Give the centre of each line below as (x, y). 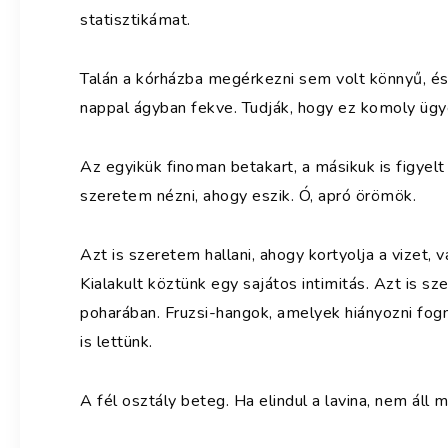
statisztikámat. (135, 19)
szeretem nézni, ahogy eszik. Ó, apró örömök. (248, 195)
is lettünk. (116, 341)
